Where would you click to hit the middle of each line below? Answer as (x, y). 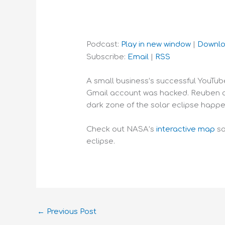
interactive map (186, 130)
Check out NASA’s (122, 130)
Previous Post (71, 212)
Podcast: (104, 45)
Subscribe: (107, 57)
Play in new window (156, 45)
